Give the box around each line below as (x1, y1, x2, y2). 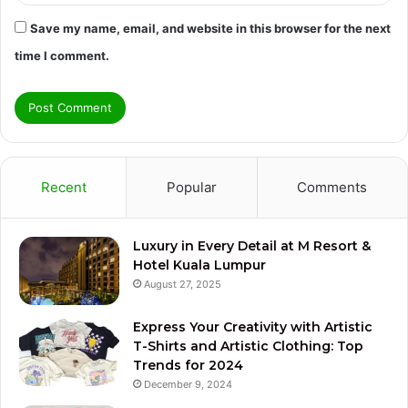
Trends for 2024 (133, 356, 243, 373)
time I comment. (15, 47, 109, 63)
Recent (40, 178, 87, 196)
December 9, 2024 (144, 377, 232, 391)
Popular (166, 178, 217, 196)
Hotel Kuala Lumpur (133, 256, 266, 273)
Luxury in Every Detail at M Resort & (133, 237, 371, 254)
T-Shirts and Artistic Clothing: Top (133, 337, 363, 354)
